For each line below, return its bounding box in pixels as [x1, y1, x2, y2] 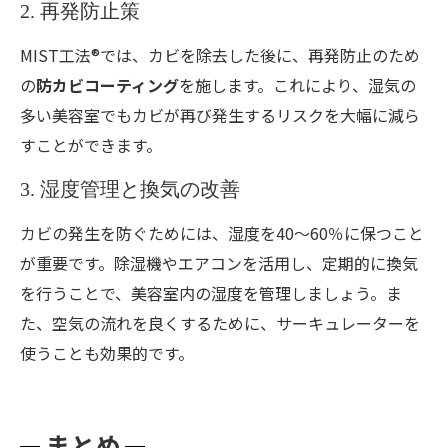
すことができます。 [20, 133, 162, 157]
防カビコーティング [36, 73, 179, 97]
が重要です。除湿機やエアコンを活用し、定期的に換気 [20, 251, 418, 275]
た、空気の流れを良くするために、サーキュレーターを [20, 311, 420, 335]
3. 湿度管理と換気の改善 [20, 178, 240, 200]
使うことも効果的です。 [20, 341, 194, 365]
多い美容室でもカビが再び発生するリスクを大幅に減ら [20, 103, 420, 127]
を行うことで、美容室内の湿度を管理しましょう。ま [20, 281, 402, 305]
